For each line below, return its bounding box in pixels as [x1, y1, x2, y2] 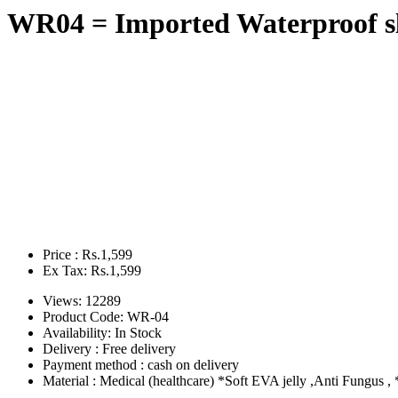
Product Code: [43, 308, 127, 324]
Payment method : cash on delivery [43, 356, 239, 372]
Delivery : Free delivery [43, 340, 176, 356]
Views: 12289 [43, 292, 121, 308]
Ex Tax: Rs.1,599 [43, 262, 141, 278]
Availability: [43, 324, 115, 340]
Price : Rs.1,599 [43, 246, 132, 262]
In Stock [115, 324, 162, 340]
